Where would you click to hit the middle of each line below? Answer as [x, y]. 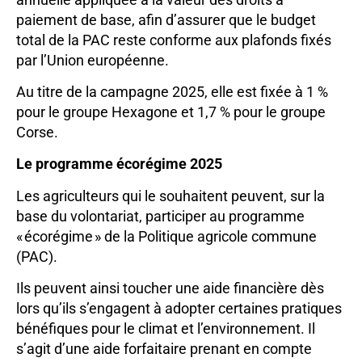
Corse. [37, 132]
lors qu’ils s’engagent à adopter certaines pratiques [179, 309]
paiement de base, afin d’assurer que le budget [166, 19]
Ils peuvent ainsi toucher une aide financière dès [170, 288]
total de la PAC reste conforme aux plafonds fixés [174, 40]
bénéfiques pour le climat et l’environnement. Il [166, 329]
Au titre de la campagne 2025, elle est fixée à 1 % [172, 91]
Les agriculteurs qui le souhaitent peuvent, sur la [170, 196]
